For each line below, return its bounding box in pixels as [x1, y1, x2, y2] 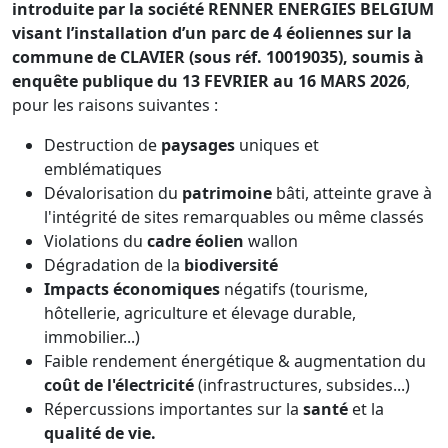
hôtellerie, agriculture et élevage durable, [44, 301, 356, 324]
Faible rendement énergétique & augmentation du [44, 349, 426, 372]
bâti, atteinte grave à [272, 181, 432, 204]
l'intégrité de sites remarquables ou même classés [44, 205, 424, 228]
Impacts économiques [44, 277, 220, 300]
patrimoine [182, 181, 272, 204]
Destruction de [44, 133, 161, 156]
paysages [161, 133, 235, 156]
